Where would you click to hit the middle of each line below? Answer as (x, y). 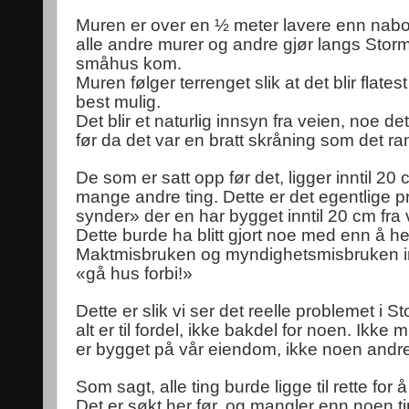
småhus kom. (129, 63)
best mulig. (118, 102)
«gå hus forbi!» (134, 273)
